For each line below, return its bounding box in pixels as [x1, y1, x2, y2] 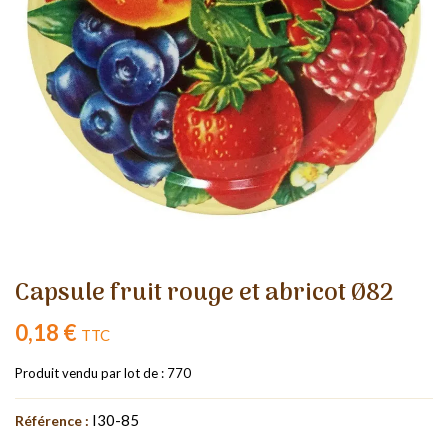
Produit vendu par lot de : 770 [15, 364, 191, 381]
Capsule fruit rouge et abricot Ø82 [15, 273, 393, 313]
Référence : [15, 411, 89, 429]
